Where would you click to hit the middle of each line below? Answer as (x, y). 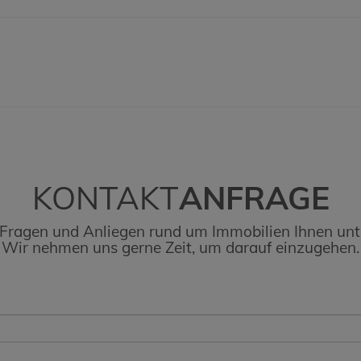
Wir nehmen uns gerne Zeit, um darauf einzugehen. (180, 247)
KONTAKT (105, 197)
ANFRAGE (254, 197)
